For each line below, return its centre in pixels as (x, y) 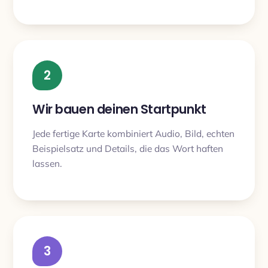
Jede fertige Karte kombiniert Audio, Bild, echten (133, 133)
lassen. (47, 163)
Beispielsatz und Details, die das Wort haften (128, 148)
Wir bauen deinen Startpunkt (119, 109)
